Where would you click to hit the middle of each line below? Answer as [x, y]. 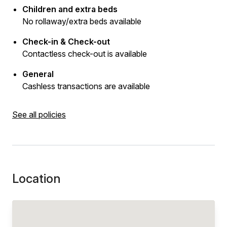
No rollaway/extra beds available [82, 21]
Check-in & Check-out [66, 42]
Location [36, 179]
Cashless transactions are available [86, 86]
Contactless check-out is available [85, 54]
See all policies [39, 115]
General [38, 74]
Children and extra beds [70, 9]
